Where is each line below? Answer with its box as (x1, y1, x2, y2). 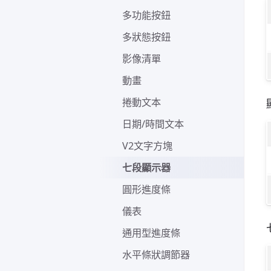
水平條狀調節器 (122, 247, 190, 261)
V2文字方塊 (122, 139, 172, 152)
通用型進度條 (122, 226, 180, 240)
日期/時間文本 (122, 117, 184, 131)
